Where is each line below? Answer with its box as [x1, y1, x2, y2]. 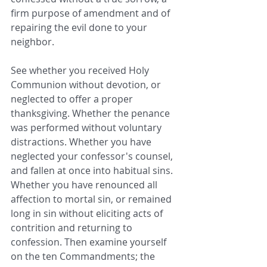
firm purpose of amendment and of [11, 7, 172, 20]
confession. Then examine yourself [11, 235, 169, 249]
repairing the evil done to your [11, 21, 150, 35]
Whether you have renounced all [11, 178, 160, 192]
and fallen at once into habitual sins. [11, 164, 175, 178]
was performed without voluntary [11, 121, 164, 135]
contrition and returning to [11, 221, 135, 235]
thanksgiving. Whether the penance [11, 107, 172, 120]
